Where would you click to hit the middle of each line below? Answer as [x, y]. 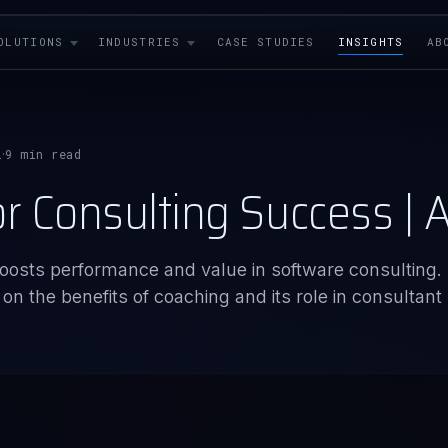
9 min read [43, 154]
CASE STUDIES [265, 41]
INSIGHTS [370, 41]
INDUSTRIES [139, 41]
